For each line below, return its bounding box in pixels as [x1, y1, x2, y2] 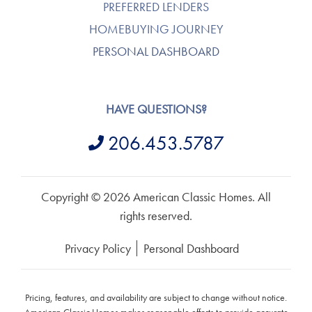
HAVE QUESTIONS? [105, 100, 207, 117]
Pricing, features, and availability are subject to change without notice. [25, 290, 287, 304]
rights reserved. [120, 207, 192, 224]
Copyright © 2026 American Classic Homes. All [41, 188, 271, 205]
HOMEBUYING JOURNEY [88, 20, 224, 37]
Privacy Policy [64, 240, 131, 256]
